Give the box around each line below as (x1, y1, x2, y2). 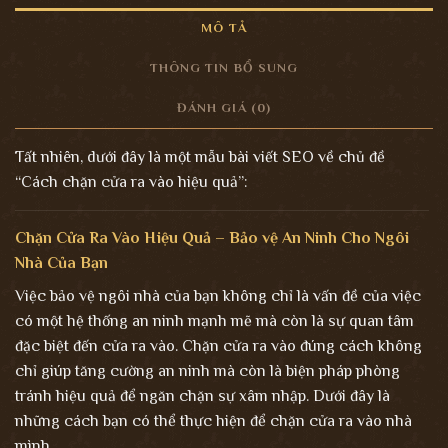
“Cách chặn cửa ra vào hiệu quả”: (15, 172, 248, 191)
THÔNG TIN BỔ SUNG (150, 59, 298, 75)
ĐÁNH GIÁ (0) (177, 99, 271, 115)
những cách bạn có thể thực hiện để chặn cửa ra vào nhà (15, 411, 412, 430)
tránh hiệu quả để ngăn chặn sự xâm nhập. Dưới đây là (15, 386, 390, 405)
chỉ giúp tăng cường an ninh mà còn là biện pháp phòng (15, 361, 400, 380)
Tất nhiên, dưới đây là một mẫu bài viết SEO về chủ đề (15, 147, 385, 166)
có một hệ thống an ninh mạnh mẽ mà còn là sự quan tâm (15, 311, 414, 330)
